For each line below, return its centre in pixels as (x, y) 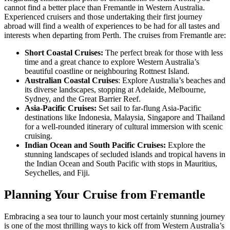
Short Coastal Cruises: (65, 53)
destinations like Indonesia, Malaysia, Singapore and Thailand (125, 118)
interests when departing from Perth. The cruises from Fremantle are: (115, 35)
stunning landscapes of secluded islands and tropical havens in (125, 155)
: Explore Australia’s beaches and (172, 81)
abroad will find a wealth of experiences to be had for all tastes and (112, 26)
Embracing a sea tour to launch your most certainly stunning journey (114, 217)
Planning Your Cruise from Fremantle (105, 195)
